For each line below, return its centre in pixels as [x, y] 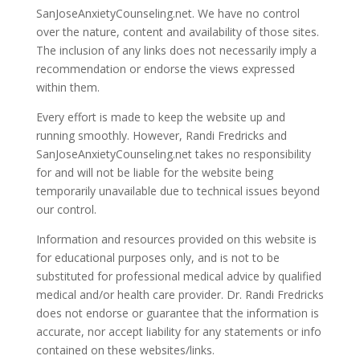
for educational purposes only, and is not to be [157, 258]
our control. [66, 210]
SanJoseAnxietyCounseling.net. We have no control [168, 14]
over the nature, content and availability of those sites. [177, 32]
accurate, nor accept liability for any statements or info [178, 332]
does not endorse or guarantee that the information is [177, 313]
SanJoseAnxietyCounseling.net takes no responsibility [173, 154]
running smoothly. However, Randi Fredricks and [161, 136]
